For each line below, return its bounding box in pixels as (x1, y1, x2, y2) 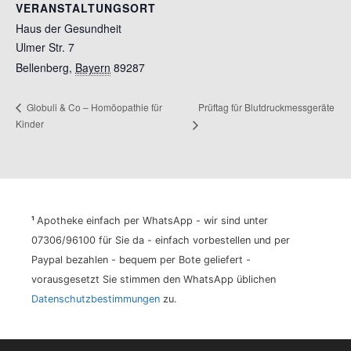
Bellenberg (16, 59, 69, 75)
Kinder (16, 116, 44, 130)
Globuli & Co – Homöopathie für (24, 100, 162, 114)
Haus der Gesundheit (16, 20, 121, 36)
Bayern (75, 59, 110, 75)
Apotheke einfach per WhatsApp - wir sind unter (37, 214, 268, 226)
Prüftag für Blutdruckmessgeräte (197, 100, 335, 114)
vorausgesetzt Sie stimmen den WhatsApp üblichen (31, 273, 276, 285)
